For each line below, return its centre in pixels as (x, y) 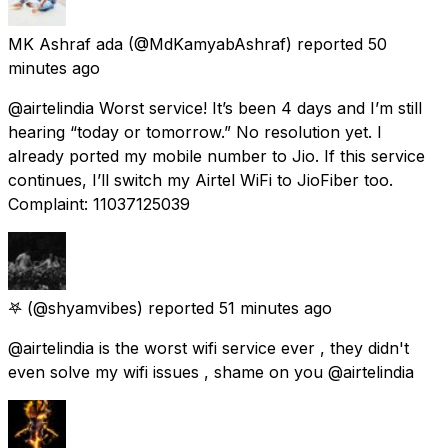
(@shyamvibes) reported (120, 307)
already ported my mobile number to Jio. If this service (216, 155)
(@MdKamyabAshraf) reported (245, 43)
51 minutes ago (275, 307)
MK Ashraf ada (65, 43)
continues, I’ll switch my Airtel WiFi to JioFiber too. (200, 179)
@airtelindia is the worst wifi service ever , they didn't (208, 347)
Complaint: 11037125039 (99, 203)
